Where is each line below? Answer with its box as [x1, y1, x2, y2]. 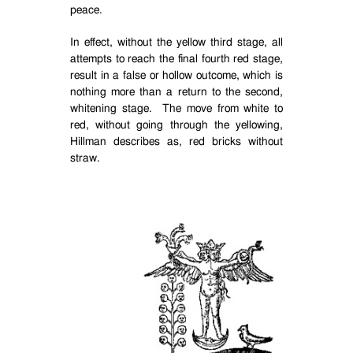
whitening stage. [70, 103, 152, 114]
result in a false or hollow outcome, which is [70, 70, 283, 81]
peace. [70, 5, 102, 16]
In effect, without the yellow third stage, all [70, 37, 283, 48]
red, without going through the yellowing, [70, 120, 283, 131]
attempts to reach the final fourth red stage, [70, 54, 283, 65]
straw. [70, 153, 100, 164]
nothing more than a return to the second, [70, 87, 283, 98]
